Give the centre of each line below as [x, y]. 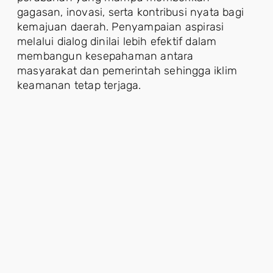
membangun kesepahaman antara [105, 56]
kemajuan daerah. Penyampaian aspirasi [121, 27]
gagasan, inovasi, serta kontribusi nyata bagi [131, 12]
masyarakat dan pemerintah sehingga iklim [127, 70]
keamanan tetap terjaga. [79, 85]
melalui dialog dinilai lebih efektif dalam [117, 41]
